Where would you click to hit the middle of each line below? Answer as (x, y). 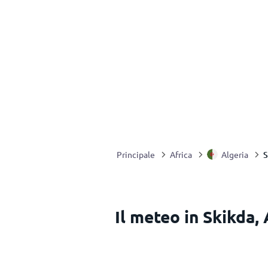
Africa (181, 154)
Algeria (235, 154)
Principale (136, 154)
